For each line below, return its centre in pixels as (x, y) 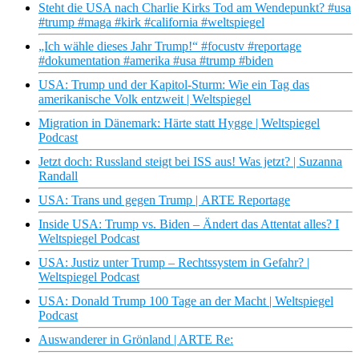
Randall (58, 176)
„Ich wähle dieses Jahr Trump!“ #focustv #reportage (170, 46)
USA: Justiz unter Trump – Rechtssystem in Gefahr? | (174, 263)
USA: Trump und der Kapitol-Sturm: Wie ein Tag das (174, 85)
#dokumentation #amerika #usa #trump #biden (156, 61)
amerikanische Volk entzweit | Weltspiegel (145, 99)
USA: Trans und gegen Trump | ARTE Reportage (164, 200)
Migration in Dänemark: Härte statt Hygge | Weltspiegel (179, 123)
